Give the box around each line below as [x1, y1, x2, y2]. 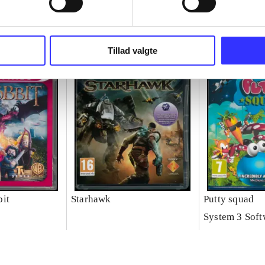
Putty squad [203, 193, 254, 205]
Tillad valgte [108, 45, 157, 56]
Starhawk [70, 193, 111, 205]
